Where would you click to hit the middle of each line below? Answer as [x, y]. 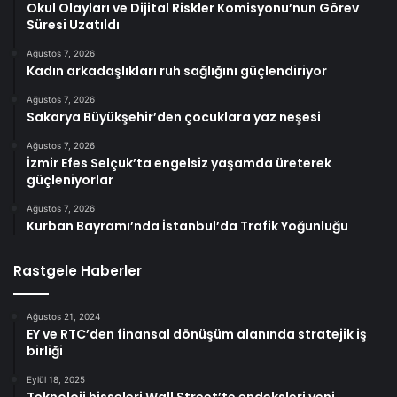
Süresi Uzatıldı [73, 25]
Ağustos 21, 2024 [63, 317]
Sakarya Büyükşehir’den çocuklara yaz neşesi [174, 117]
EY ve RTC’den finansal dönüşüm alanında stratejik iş [197, 335]
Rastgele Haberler [78, 271]
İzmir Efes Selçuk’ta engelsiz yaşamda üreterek [179, 163]
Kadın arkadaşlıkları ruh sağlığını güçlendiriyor [177, 71]
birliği [45, 351]
